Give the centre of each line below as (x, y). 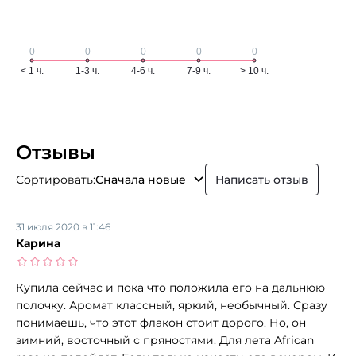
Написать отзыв (262, 179)
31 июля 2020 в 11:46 (63, 226)
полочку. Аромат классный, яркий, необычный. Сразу (172, 305)
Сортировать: (56, 179)
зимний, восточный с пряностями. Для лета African (165, 340)
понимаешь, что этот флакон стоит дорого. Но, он (161, 322)
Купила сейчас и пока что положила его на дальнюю (170, 287)
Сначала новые (141, 179)
